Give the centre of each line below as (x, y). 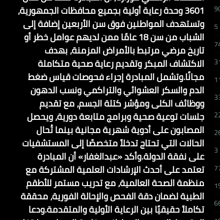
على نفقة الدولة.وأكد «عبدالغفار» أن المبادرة (121, 156)
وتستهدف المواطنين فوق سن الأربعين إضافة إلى (113, 24)
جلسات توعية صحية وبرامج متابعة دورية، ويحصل (115, 116)
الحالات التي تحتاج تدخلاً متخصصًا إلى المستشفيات (113, 143)
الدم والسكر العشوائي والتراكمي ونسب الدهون (117, 90)
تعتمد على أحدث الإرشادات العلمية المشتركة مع (115, 169)
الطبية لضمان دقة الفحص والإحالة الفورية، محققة (112, 196)
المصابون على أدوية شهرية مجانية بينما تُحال (120, 130)
